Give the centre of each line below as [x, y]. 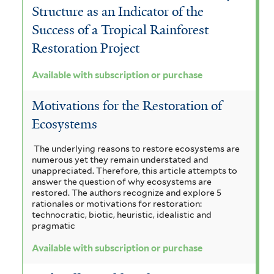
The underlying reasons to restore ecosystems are [136, 148]
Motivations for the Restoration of [127, 106]
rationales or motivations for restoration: [117, 203]
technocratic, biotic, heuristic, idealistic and [122, 214]
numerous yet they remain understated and [120, 159]
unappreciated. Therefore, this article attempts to [135, 170]
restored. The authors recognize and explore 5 [127, 192]
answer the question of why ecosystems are [122, 181]
